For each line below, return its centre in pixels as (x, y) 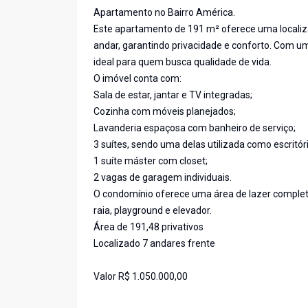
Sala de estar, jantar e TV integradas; (173, 95)
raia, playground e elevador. (153, 211)
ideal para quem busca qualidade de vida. (183, 62)
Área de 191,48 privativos (148, 227)
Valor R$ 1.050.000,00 (141, 277)
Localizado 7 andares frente (154, 244)
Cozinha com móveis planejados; (165, 112)
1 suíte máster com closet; (151, 161)
